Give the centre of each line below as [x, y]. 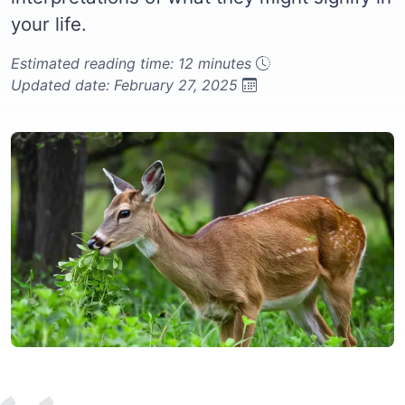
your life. [49, 24]
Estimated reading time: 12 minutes [133, 63]
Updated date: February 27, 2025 [127, 85]
